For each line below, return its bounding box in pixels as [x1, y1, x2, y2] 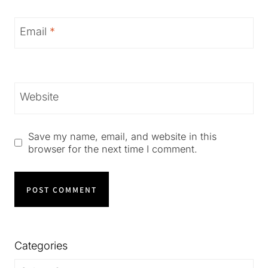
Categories [14, 239, 68, 252]
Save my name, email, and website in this [28, 130, 217, 142]
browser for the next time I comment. [28, 142, 197, 155]
